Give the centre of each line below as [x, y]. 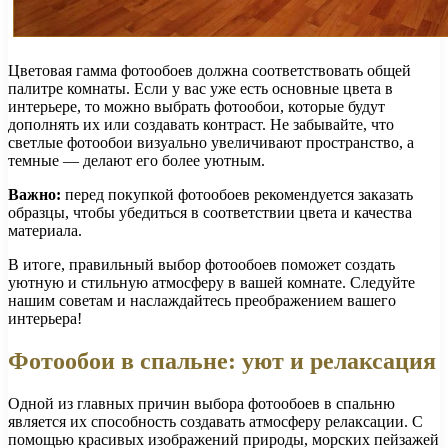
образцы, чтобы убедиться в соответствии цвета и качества [210, 213]
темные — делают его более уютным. [136, 161]
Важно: [34, 195]
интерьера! [45, 319]
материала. [45, 231]
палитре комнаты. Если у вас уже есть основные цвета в [200, 89]
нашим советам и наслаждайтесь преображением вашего [202, 301]
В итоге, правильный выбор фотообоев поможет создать [201, 265]
